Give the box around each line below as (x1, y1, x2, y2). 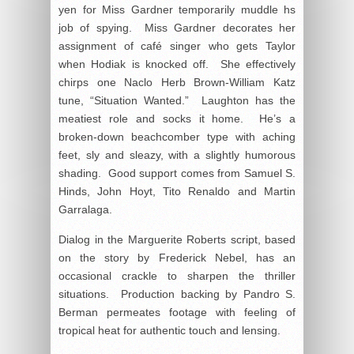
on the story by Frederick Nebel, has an (58, 250, 296, 264)
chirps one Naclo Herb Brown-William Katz (58, 75, 296, 88)
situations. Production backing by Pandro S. (58, 287, 296, 300)
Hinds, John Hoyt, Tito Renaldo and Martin (58, 184, 296, 198)
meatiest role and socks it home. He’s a (58, 111, 296, 125)
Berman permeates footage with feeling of (58, 305, 296, 318)
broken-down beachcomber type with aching (58, 130, 296, 143)
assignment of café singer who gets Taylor (58, 39, 296, 52)
